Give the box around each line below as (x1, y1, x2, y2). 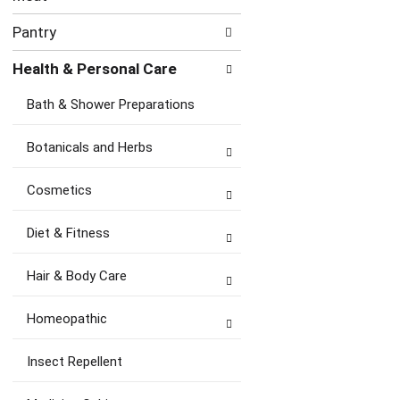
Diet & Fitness (27, 225, 110, 241)
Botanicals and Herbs (27, 139, 153, 155)
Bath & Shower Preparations (27, 96, 195, 112)
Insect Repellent (27, 354, 122, 370)
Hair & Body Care (27, 268, 127, 284)
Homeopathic (27, 311, 107, 327)
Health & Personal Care (12, 60, 177, 78)
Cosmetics (27, 182, 92, 198)
